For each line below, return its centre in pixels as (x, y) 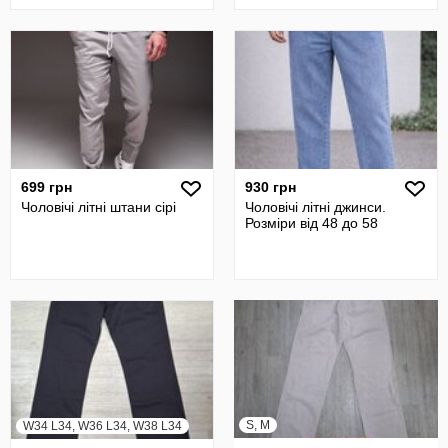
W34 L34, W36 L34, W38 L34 (102, 426)
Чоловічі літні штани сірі (98, 207)
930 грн (270, 187)
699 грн (46, 187)
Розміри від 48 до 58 (311, 223)
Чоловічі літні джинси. (315, 207)
